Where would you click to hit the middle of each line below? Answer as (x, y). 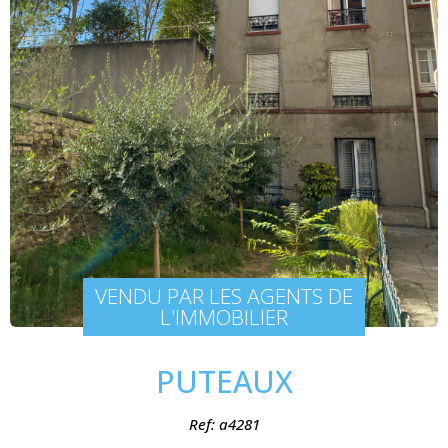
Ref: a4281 (224, 423)
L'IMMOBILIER (224, 317)
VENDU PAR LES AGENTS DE (224, 296)
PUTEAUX (224, 381)
